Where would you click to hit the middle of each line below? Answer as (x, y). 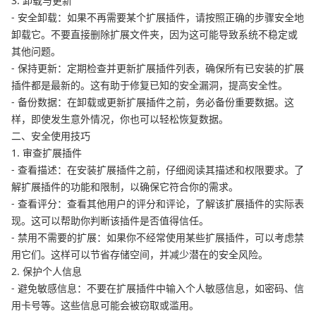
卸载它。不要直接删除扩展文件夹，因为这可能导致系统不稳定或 (154, 35)
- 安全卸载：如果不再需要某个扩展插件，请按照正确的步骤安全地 (158, 18)
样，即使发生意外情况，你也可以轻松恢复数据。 (120, 119)
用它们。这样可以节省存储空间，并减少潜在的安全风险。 (140, 255)
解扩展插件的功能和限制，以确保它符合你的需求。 (125, 187)
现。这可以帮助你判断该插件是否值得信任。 (110, 221)
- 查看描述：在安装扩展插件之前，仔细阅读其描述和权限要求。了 (158, 170)
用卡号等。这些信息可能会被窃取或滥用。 (105, 305)
